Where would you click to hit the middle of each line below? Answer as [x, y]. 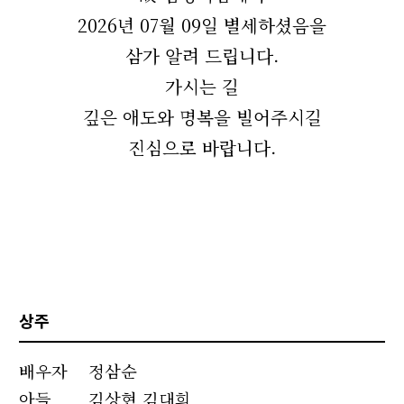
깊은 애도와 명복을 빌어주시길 [202, 117]
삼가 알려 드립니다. [202, 55]
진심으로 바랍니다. [202, 147]
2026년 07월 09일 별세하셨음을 [202, 25]
